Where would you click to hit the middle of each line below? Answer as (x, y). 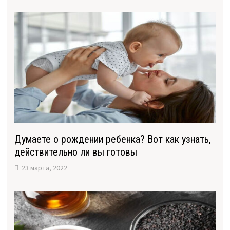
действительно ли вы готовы (75, 152)
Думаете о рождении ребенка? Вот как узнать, (112, 139)
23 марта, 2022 (44, 168)
